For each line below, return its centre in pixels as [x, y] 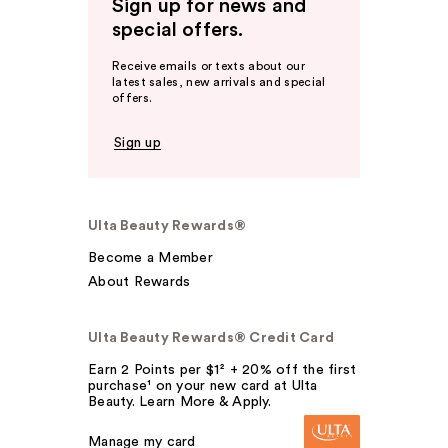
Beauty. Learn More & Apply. [179, 402]
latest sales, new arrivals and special [219, 82]
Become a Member [150, 258]
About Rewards [139, 282]
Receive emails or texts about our [208, 66]
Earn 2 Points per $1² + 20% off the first [222, 370]
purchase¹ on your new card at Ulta [203, 386]
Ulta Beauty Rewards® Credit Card [211, 338]
